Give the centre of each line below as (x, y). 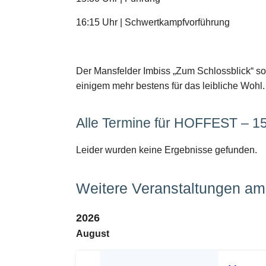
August (93, 233)
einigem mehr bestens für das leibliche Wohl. (170, 86)
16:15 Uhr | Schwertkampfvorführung (153, 23)
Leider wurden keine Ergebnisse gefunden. (167, 150)
